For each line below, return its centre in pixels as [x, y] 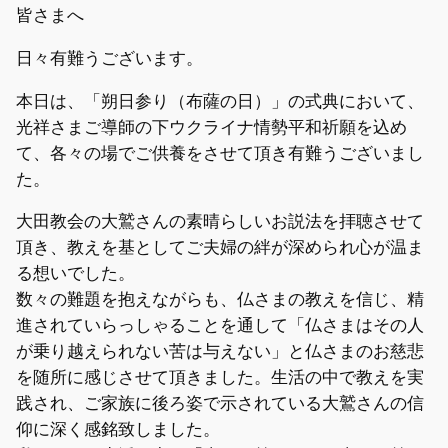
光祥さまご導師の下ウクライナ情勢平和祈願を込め [211, 126]
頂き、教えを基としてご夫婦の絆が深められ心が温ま [220, 247]
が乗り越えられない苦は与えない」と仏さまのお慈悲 [220, 351]
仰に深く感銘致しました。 [118, 429]
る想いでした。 [75, 273]
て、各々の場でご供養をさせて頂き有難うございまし [220, 152]
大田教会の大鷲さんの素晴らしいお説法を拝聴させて [220, 221]
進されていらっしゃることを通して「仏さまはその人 [220, 325]
